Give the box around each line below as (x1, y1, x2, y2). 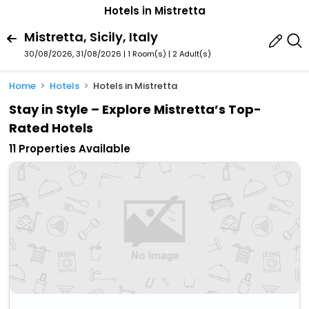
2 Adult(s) (172, 48, 211, 59)
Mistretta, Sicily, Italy (24, 28, 158, 46)
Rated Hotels (9, 119, 94, 137)
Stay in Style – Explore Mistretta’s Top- (9, 101, 262, 119)
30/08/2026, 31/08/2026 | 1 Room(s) (24, 48, 166, 59)
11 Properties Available (9, 141, 131, 157)
